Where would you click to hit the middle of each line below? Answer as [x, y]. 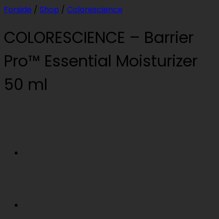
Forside [18, 9]
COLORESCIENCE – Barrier [99, 37]
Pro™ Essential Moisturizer [101, 61]
